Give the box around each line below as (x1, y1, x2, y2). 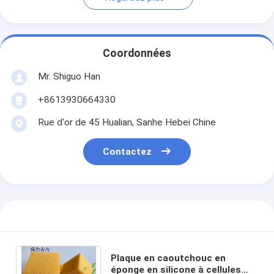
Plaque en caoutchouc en (110, 252, 226, 264)
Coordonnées (103, 47, 171, 60)
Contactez (103, 146, 152, 158)
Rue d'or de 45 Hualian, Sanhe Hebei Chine (37, 116, 216, 128)
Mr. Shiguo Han (37, 70, 100, 82)
